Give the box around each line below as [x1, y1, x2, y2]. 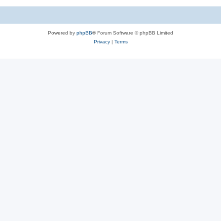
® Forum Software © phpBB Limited [92, 30, 173, 36]
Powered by [48, 30, 76, 36]
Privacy [93, 38, 110, 44]
